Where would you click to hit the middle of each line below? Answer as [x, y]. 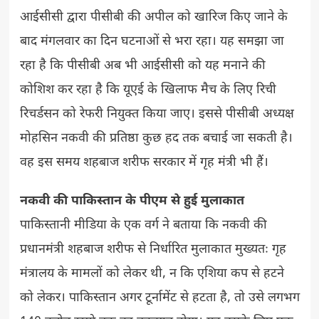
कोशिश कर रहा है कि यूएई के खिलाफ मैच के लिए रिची [148, 90]
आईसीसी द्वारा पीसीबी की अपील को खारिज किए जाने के [153, 17]
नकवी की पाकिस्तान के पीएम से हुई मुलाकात [132, 201]
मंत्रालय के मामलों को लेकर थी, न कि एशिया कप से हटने [152, 273]
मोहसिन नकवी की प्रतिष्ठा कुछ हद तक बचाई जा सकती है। [156, 138]
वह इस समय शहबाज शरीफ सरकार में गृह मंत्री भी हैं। [144, 162]
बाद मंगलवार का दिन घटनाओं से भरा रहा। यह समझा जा [152, 41]
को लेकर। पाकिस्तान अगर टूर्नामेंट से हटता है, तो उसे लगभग [159, 298]
